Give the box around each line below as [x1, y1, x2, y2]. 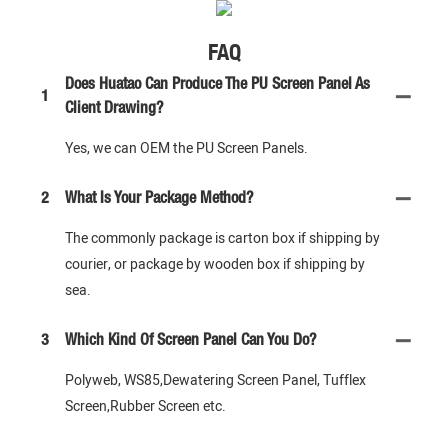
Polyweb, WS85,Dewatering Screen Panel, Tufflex [65, 370, 366, 392]
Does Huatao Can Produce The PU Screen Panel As [65, 78, 370, 93]
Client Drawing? [65, 102, 163, 117]
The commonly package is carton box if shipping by [65, 228, 380, 250]
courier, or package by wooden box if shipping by [65, 254, 365, 276]
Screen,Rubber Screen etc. [65, 396, 226, 418]
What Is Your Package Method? [65, 192, 253, 207]
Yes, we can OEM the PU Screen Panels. [65, 138, 308, 160]
